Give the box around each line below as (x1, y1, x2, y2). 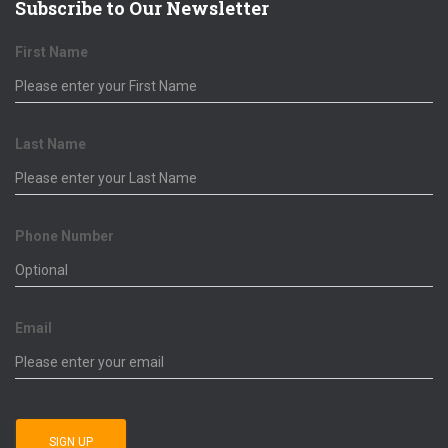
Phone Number (15, 228, 114, 245)
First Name (15, 44, 88, 61)
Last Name (15, 136, 86, 153)
